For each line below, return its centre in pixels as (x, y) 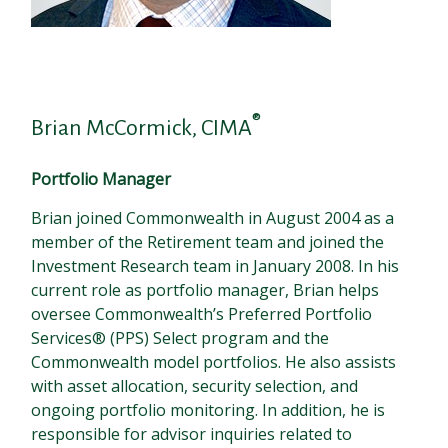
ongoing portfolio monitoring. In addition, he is (208, 410)
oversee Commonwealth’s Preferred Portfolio (202, 314)
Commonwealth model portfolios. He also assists (214, 362)
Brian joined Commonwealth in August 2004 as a (213, 218)
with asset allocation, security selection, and (195, 386)
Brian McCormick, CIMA (142, 128)
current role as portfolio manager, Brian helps (205, 290)
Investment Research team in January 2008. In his (215, 266)
